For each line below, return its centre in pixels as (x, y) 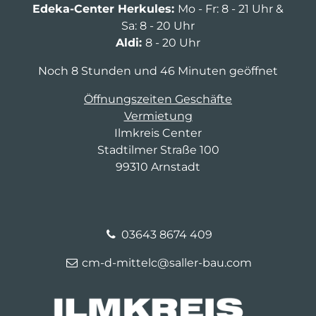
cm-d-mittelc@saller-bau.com (166, 262)
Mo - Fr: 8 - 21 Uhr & (231, 8)
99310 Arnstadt (158, 166)
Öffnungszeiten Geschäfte (158, 99)
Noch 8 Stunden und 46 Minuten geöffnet (158, 71)
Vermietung (158, 116)
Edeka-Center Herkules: (105, 8)
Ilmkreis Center (158, 133)
